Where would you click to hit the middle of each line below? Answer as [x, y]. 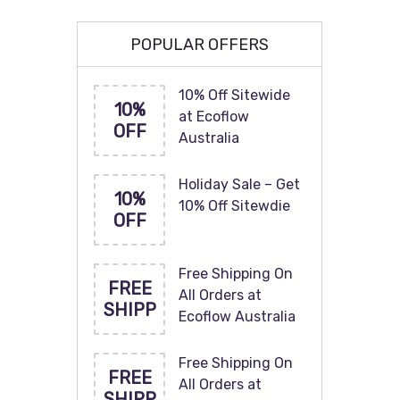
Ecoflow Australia [237, 317]
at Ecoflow [214, 117]
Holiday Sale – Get [240, 184]
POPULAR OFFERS [200, 45]
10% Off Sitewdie [235, 206]
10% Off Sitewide [235, 95]
